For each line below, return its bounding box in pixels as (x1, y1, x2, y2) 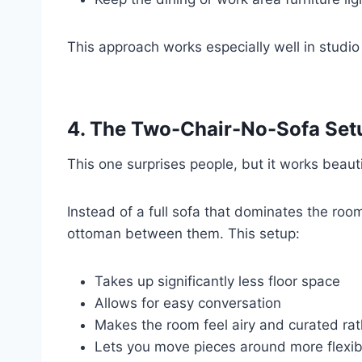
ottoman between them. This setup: (67, 225, 300, 242)
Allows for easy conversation (95, 294, 281, 311)
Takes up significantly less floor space (95, 272, 340, 289)
